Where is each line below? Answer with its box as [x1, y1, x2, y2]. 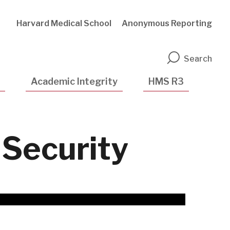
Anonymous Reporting [122, 18, 212, 28]
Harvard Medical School [16, 18, 111, 28]
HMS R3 [148, 76, 184, 87]
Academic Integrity [31, 76, 118, 87]
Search [184, 54, 212, 64]
